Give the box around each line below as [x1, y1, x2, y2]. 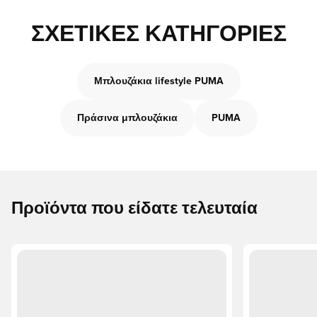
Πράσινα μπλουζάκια [76, 113, 178, 123]
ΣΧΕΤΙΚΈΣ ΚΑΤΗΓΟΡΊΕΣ [30, 23, 287, 46]
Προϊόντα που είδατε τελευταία [11, 200, 258, 217]
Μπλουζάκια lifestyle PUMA [93, 76, 224, 86]
